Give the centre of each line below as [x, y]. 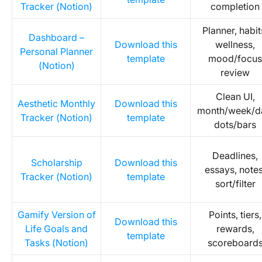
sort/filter [235, 184]
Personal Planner [56, 51]
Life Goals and [56, 229]
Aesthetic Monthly [56, 104]
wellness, [235, 44]
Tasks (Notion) [56, 243]
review [235, 73]
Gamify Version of [56, 215]
